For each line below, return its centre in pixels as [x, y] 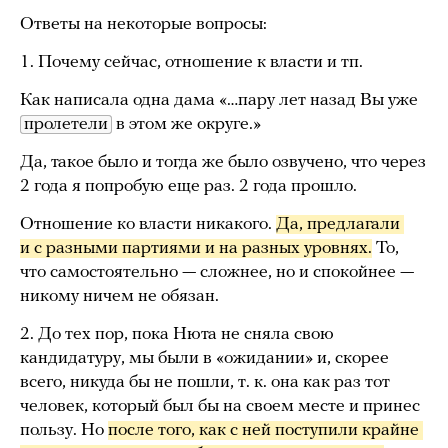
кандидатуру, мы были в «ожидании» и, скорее [204, 359]
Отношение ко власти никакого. [148, 225]
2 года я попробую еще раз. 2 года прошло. [188, 187]
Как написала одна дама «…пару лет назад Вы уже [219, 101]
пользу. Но [64, 431]
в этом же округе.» [186, 125]
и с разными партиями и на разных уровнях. [196, 249]
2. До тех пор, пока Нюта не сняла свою [177, 335]
